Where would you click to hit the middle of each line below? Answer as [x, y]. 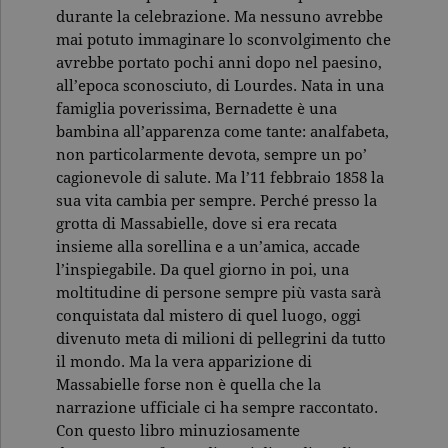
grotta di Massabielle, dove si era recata [196, 224]
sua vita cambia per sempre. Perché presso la [216, 201]
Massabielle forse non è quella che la [188, 385]
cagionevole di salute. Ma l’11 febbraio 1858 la [220, 178]
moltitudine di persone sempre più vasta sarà [218, 293]
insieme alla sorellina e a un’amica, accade [208, 247]
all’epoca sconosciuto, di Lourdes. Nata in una [220, 86]
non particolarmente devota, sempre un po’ [211, 155]
